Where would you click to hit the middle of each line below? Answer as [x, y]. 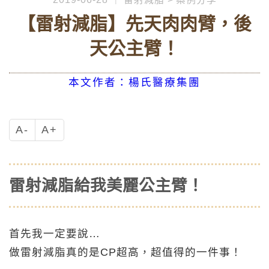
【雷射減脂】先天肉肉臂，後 [134, 24]
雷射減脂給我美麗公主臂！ [106, 185]
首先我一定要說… [55, 233]
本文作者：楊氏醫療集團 [134, 83]
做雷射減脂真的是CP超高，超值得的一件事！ [125, 252]
